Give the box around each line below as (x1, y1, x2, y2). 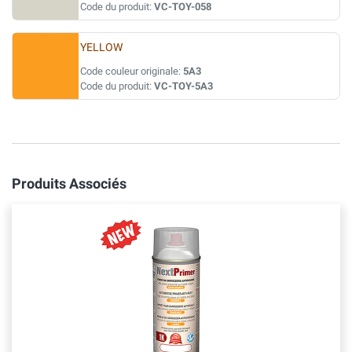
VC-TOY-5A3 (154, 80, 213, 92)
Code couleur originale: (80, 65, 183, 77)
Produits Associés (12, 175, 126, 192)
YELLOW (80, 41, 123, 54)
